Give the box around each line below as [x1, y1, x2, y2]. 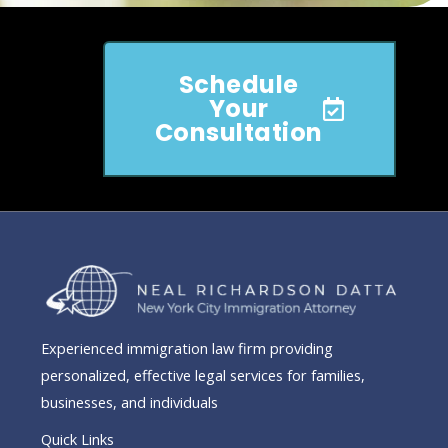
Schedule [178, 67, 299, 101]
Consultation [154, 115, 323, 149]
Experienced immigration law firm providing [40, 337, 333, 358]
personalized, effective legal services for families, [40, 364, 365, 385]
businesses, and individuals [40, 391, 218, 412]
